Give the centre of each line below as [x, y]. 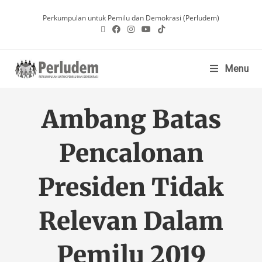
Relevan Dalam [131, 221]
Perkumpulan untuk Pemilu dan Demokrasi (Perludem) [131, 18]
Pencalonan [131, 153]
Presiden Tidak [131, 187]
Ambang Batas [131, 119]
